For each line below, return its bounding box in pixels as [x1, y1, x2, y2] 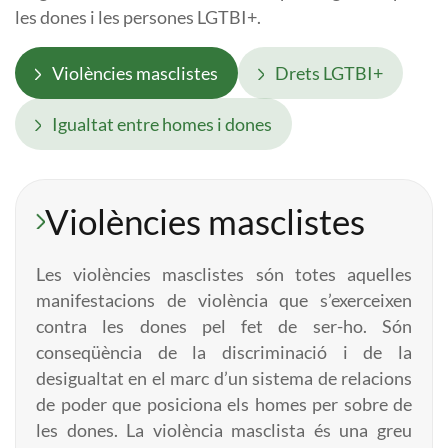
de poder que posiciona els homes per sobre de [36, 394, 412, 415]
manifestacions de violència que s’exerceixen [36, 290, 412, 311]
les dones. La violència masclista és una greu [36, 420, 412, 441]
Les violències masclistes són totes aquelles [36, 264, 412, 285]
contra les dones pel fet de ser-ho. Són [36, 316, 412, 337]
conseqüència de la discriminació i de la [36, 342, 412, 363]
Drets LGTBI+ [272, 62, 383, 84]
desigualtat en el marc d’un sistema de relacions [36, 368, 412, 389]
